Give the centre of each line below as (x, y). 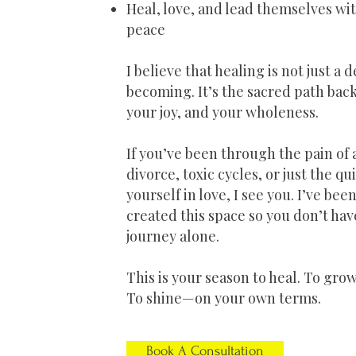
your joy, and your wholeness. (222, 112)
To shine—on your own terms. (224, 298)
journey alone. (173, 236)
